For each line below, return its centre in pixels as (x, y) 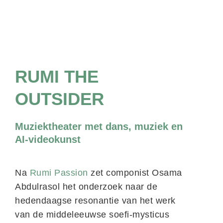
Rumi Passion (60, 173)
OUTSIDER (59, 99)
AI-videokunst (48, 139)
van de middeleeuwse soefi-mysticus (92, 215)
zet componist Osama (136, 173)
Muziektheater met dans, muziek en (99, 126)
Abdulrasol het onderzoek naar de (86, 187)
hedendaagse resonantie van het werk (95, 201)
